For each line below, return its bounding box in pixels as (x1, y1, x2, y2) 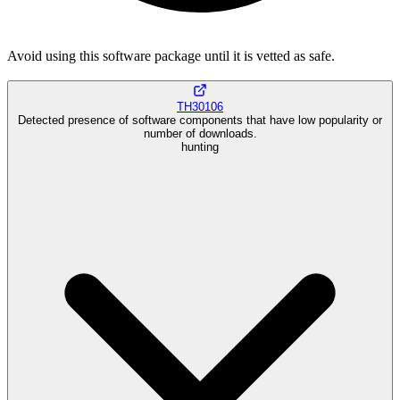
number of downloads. (143, 127, 257, 141)
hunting (181, 140, 219, 154)
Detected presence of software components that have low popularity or (18, 113, 382, 128)
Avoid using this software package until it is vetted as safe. (7, 47, 335, 63)
